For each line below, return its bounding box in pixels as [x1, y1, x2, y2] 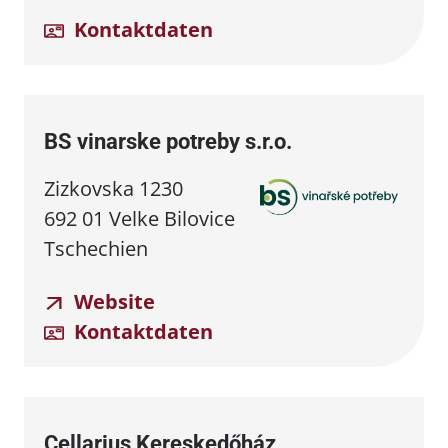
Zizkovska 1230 [44, 174, 183, 202]
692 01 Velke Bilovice [44, 204, 235, 232]
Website [69, 287, 155, 315]
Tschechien [44, 234, 148, 262]
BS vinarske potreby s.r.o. [44, 128, 292, 154]
